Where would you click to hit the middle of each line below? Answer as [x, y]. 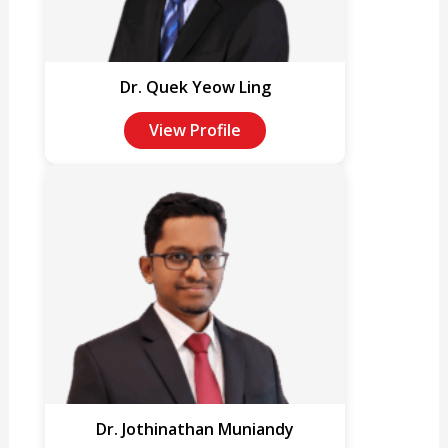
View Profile [195, 130]
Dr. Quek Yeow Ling [195, 87]
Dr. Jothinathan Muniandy [195, 429]
